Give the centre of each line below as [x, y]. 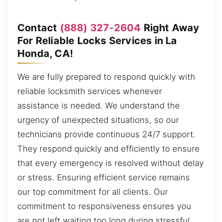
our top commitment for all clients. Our [93, 192]
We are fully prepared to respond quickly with [106, 77]
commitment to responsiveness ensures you [104, 206]
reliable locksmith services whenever [90, 91]
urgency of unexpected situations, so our [98, 120]
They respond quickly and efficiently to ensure [109, 149]
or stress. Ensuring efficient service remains [104, 178]
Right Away [170, 28]
